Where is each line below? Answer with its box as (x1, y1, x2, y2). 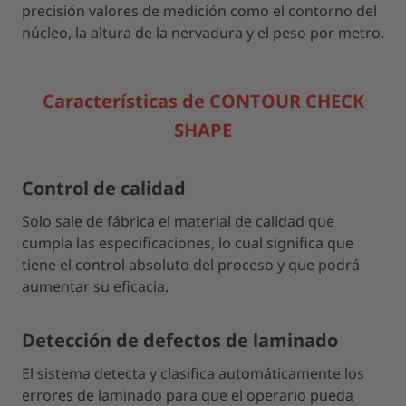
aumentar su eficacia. (22, 276, 169, 296)
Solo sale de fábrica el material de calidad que (22, 211, 334, 231)
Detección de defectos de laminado (22, 328, 338, 353)
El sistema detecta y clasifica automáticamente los (22, 363, 364, 383)
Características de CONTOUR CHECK (42, 89, 364, 113)
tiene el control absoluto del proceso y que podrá (22, 255, 360, 275)
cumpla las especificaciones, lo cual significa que (22, 233, 353, 253)
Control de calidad (22, 176, 186, 200)
